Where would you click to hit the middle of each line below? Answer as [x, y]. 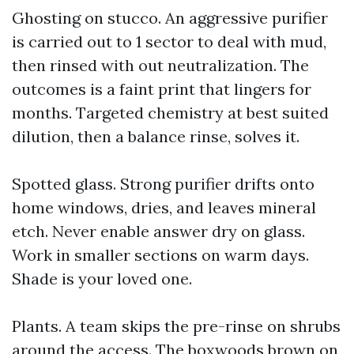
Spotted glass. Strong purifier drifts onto [163, 184]
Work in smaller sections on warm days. [160, 255]
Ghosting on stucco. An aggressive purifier [170, 18]
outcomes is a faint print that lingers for [162, 89]
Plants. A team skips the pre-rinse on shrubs [176, 326]
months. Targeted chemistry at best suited [170, 113]
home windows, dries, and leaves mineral [164, 207]
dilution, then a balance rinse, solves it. [156, 136]
